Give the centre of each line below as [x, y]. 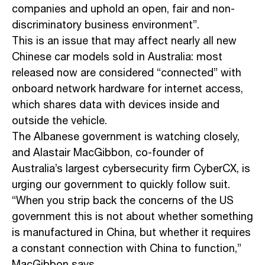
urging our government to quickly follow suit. [121, 185]
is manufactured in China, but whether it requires [131, 233]
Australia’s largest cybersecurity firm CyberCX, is [131, 169]
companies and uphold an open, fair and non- [123, 10]
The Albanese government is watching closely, [126, 138]
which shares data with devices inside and [116, 106]
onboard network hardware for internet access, [127, 90]
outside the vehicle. [59, 122]
